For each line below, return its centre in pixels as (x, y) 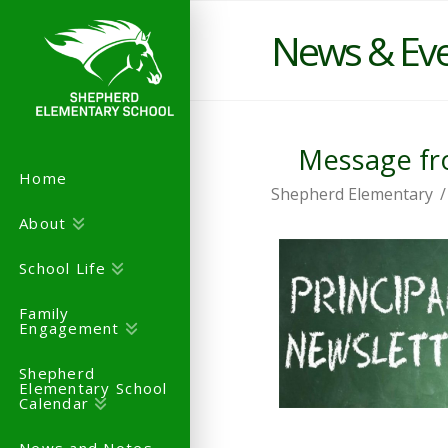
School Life (63, 268)
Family (44, 313)
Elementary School (93, 388)
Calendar (54, 403)
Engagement (69, 328)
